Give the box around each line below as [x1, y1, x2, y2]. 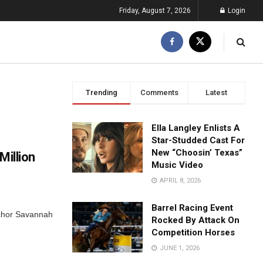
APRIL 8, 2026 [158, 177, 201, 184]
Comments [140, 88, 178, 97]
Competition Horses [151, 227, 235, 238]
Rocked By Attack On [151, 215, 240, 225]
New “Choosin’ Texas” [151, 147, 243, 158]
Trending [85, 88, 117, 97]
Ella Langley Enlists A [151, 123, 241, 133]
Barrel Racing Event [151, 203, 234, 213]
